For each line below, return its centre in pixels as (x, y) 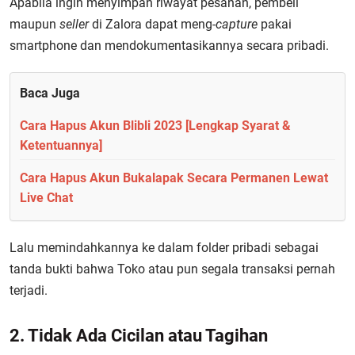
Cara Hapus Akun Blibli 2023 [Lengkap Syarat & (155, 126)
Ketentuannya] (61, 145)
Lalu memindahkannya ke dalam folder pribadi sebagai (164, 248)
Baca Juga (50, 93)
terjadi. (29, 290)
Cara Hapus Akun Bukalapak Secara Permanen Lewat (174, 178)
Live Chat (46, 198)
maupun (34, 24)
